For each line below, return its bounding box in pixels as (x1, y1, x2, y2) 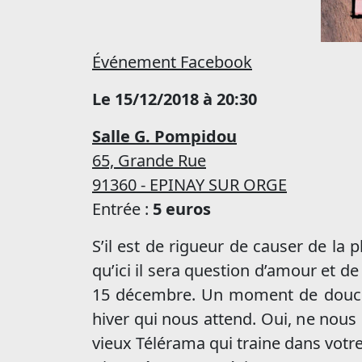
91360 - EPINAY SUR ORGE (92, 174, 287, 196)
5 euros (153, 198, 211, 220)
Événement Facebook (92, 51, 252, 73)
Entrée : (92, 198, 153, 220)
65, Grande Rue (92, 149, 206, 171)
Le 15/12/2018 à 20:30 (92, 88, 257, 110)
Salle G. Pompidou (92, 125, 237, 147)
